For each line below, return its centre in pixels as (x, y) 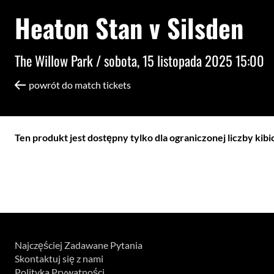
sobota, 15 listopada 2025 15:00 (184, 60)
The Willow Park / (59, 60)
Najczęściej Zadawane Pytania (79, 245)
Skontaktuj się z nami (59, 258)
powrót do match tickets (80, 84)
